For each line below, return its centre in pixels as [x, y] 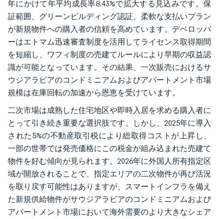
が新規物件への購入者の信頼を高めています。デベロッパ [109, 29]
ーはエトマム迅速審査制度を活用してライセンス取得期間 [109, 42]
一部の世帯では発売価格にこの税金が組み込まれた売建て [109, 148]
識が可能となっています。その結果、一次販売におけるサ [109, 67]
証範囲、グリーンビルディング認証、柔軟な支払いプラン [109, 16]
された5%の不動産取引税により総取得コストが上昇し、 [109, 135]
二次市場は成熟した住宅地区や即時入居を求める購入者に [109, 110]
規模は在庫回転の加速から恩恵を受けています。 [94, 92]
